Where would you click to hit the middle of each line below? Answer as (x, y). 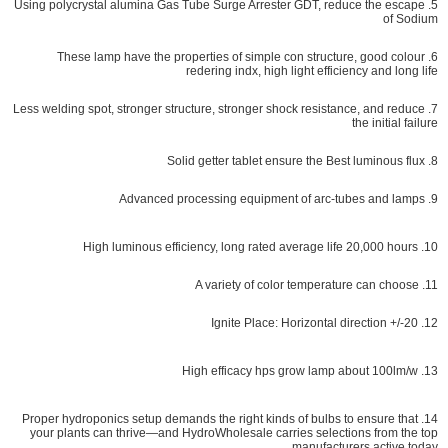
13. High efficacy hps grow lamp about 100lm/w (431, 371)
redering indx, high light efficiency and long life (312, 71)
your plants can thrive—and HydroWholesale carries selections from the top (234, 433)
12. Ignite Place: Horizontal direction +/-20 (431, 323)
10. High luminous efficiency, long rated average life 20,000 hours (431, 247)
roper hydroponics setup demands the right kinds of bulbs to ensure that (224, 419)
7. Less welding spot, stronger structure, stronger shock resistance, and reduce (219, 109)
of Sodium (410, 19)
